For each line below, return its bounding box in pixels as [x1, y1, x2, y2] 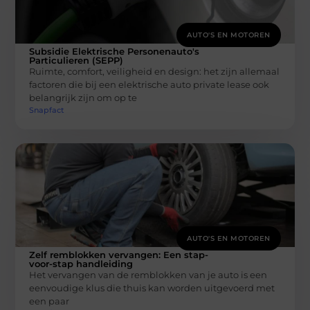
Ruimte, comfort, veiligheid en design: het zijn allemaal [29, 66, 280, 77]
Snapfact [29, 104, 65, 115]
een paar [29, 295, 70, 307]
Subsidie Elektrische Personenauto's [29, 46, 200, 57]
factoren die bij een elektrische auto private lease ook [29, 79, 270, 91]
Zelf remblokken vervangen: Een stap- [29, 248, 209, 260]
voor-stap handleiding [29, 257, 134, 269]
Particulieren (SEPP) [29, 55, 124, 66]
